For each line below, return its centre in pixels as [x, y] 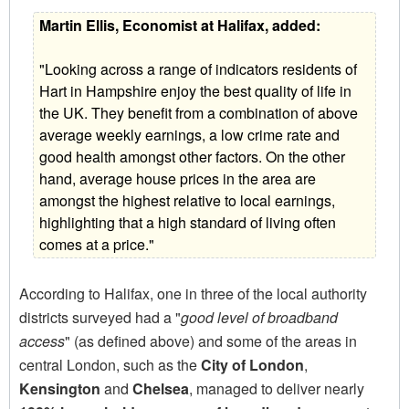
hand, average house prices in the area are [178, 179]
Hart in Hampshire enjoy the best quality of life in [196, 91]
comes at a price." [97, 245]
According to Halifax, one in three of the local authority [193, 294]
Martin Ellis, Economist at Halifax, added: [180, 26]
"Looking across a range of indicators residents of [199, 69]
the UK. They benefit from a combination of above [199, 113]
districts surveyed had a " [100, 318]
